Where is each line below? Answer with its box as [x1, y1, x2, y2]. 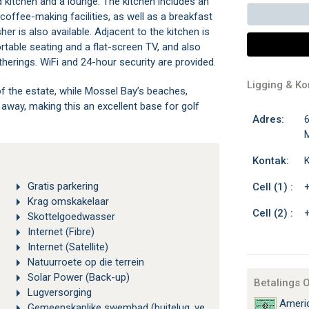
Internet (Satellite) [27, 241, 108, 254]
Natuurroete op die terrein [27, 256, 144, 269]
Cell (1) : [252, 181, 293, 193]
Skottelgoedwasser [27, 210, 115, 223]
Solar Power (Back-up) [27, 271, 130, 284]
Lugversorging [27, 286, 92, 299]
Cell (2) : [252, 207, 293, 219]
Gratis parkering [27, 180, 99, 192]
